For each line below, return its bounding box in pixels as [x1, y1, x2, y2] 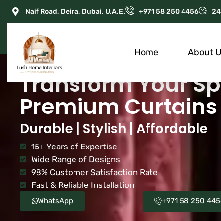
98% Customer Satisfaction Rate [31, 167, 158, 177]
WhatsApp [38, 196, 73, 205]
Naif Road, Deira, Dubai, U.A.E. [25, 7, 126, 16]
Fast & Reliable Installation [31, 180, 134, 190]
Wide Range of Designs [31, 154, 120, 164]
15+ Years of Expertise [31, 141, 117, 151]
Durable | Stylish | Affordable [20, 119, 208, 138]
